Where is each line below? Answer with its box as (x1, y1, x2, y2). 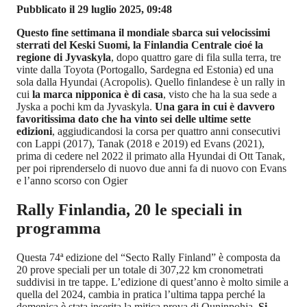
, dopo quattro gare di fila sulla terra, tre (111, 51, 281, 64)
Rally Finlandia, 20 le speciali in (16, 201, 242, 219)
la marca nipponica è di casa (32, 88, 163, 101)
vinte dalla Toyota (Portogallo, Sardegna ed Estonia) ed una (16, 64, 273, 76)
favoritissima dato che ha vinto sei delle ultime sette (16, 113, 251, 125)
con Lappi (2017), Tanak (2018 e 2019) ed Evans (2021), (16, 138, 265, 150)
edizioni (16, 125, 52, 138)
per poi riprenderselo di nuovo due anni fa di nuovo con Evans (16, 162, 286, 175)
